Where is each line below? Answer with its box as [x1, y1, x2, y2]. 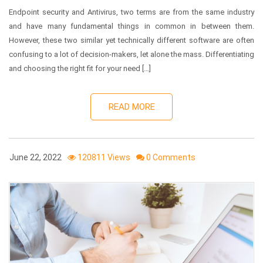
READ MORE [108, 101, 155, 112]
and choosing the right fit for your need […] [9, 63, 151, 73]
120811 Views [76, 152, 130, 162]
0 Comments [146, 152, 195, 162]
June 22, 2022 [6, 152, 62, 162]
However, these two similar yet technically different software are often [9, 35, 254, 45]
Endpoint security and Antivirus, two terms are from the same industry [9, 7, 254, 16]
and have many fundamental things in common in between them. [9, 21, 254, 31]
